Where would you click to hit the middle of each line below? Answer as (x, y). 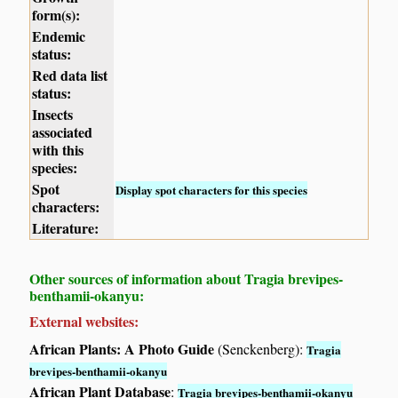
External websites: (84, 321)
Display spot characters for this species (212, 189)
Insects (53, 114)
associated (63, 131)
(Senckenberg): (261, 348)
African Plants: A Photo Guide (122, 348)
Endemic (59, 36)
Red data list (70, 75)
